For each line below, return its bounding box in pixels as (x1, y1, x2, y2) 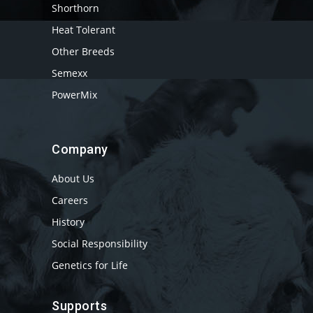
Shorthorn (52, 1, 99, 15)
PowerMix (52, 88, 97, 101)
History (52, 215, 85, 228)
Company (52, 142, 108, 156)
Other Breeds (52, 45, 115, 58)
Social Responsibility (52, 237, 147, 250)
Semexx (52, 66, 87, 80)
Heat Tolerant (52, 23, 115, 36)
